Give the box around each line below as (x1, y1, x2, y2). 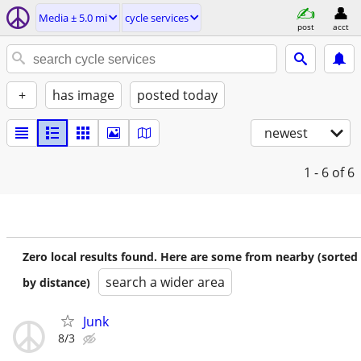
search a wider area (106, 273, 225, 291)
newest (264, 124, 308, 142)
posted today (137, 86, 218, 104)
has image (52, 86, 114, 104)
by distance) (23, 275, 90, 290)
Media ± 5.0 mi (39, 10, 107, 25)
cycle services (125, 10, 189, 25)
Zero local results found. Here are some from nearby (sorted (23, 249, 358, 264)
